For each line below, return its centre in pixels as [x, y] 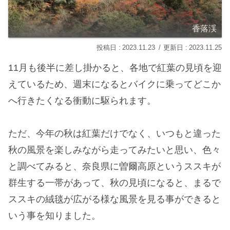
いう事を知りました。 [54, 216]
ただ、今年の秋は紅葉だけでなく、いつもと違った [114, 134]
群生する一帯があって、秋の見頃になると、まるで [114, 183]
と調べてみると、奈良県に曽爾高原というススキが [114, 167]
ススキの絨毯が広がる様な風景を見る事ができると [114, 199]
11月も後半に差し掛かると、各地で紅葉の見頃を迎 [115, 68]
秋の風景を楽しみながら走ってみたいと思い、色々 [114, 150]
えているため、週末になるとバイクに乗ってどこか [114, 84]
